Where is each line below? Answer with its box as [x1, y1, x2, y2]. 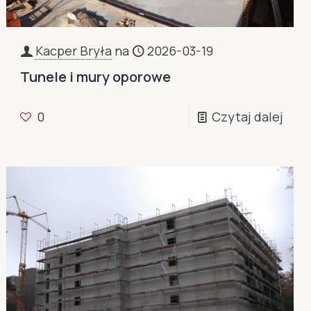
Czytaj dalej [211, 108, 283, 126]
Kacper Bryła [35, 42, 112, 60]
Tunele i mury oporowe [20, 67, 171, 87]
